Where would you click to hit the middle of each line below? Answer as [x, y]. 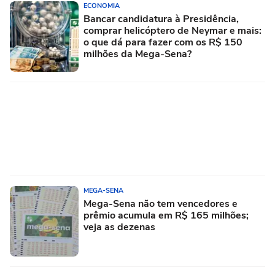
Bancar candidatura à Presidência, [161, 19]
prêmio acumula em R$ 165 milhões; [166, 215]
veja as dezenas [119, 227]
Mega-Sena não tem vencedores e [161, 203]
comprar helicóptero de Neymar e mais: [172, 30]
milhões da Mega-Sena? [137, 54]
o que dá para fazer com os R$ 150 [163, 42]
